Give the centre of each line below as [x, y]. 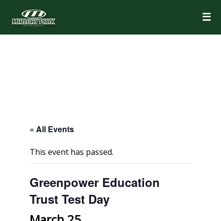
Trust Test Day [70, 199]
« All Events [52, 129]
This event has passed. [72, 152]
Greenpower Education [95, 182]
